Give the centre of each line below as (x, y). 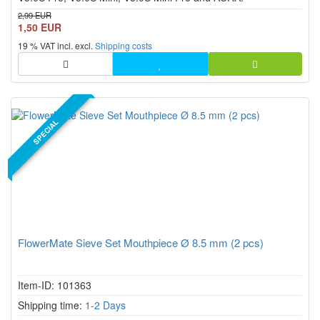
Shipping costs (124, 45)
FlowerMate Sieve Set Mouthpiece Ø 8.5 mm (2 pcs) (141, 242)
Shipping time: (51, 305)
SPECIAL (46, 132)
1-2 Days (105, 305)
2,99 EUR (35, 15)
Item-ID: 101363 (55, 285)
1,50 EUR (40, 27)
